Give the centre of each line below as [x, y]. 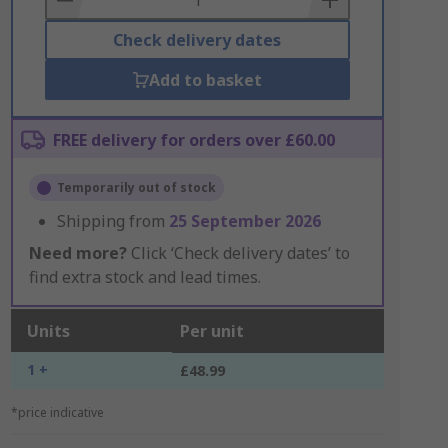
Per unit [211, 331]
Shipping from [112, 221]
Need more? [77, 253]
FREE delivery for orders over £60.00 [193, 140]
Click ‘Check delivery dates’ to [238, 253]
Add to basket [205, 80]
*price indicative [57, 412]
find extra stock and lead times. [144, 277]
